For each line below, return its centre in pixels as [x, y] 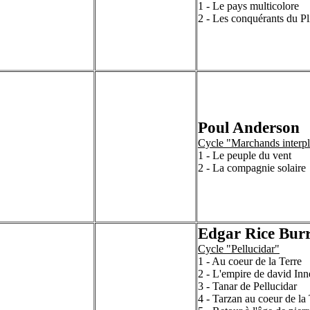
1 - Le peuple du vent [245, 155]
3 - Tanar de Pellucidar [247, 286]
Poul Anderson [249, 127]
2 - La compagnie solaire [252, 168]
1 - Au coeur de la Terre [250, 261]
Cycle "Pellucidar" [239, 249]
